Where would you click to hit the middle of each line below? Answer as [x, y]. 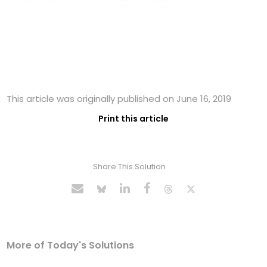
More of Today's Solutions [71, 246]
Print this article [133, 119]
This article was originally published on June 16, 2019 [119, 99]
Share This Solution [129, 167]
